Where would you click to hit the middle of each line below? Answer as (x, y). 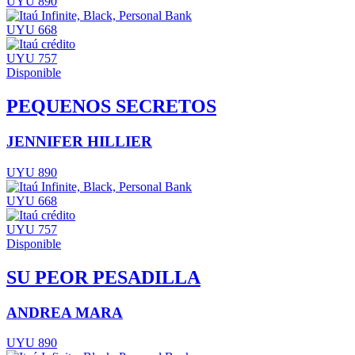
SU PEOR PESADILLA (103, 277)
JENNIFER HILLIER (79, 142)
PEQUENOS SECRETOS (111, 107)
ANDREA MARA (65, 312)
